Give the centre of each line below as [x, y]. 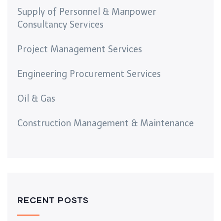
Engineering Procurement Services [89, 74]
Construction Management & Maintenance [106, 124]
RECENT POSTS [53, 200]
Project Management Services [80, 50]
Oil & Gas [36, 99]
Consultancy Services [60, 25]
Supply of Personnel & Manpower [87, 12]
